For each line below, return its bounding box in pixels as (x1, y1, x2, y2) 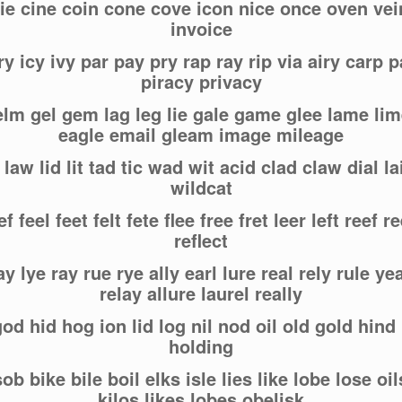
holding (169, 333, 233, 360)
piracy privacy (140, 68, 262, 95)
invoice (170, 15, 232, 42)
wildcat (170, 174, 232, 201)
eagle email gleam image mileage (58, 121, 344, 148)
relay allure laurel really (100, 280, 302, 307)
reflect (174, 227, 228, 254)
